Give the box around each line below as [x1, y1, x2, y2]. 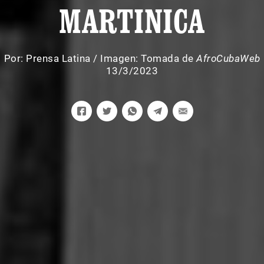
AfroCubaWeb [196, 52, 260, 64]
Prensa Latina [26, 52, 91, 64]
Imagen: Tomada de [100, 52, 196, 64]
